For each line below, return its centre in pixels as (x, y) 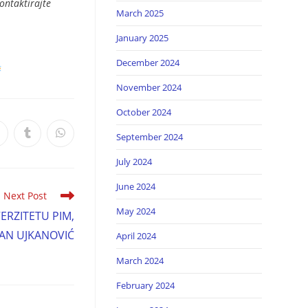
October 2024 (143, 112)
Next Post (25, 196)
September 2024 (149, 136)
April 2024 (136, 235)
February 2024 (145, 285)
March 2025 (140, 13)
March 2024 (140, 260)
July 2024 (134, 161)
